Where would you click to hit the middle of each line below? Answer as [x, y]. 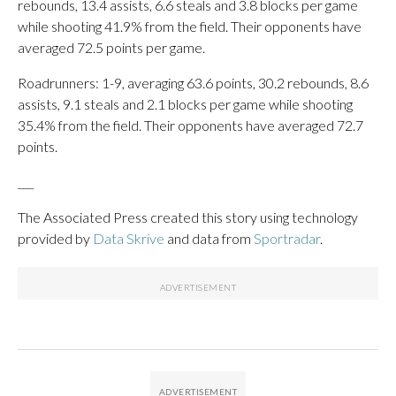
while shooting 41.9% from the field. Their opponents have [190, 26]
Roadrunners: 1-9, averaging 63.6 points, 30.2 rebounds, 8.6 [193, 83]
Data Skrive [129, 238]
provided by [55, 238]
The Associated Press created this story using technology [188, 217]
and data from [209, 238]
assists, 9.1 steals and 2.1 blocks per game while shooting [185, 104]
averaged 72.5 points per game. [111, 47]
